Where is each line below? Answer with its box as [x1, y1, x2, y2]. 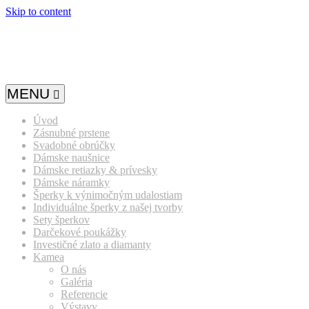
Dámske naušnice [33, 152, 110, 163]
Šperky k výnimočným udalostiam [33, 189, 182, 201]
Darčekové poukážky [33, 226, 126, 238]
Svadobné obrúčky [33, 139, 115, 151]
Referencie [61, 288, 108, 300]
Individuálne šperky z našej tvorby [33, 201, 183, 213]
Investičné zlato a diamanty [33, 239, 151, 250]
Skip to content [6, 6, 71, 17]
